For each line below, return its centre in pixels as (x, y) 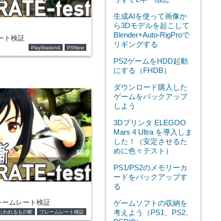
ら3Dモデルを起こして (151, 25)
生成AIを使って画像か (150, 16)
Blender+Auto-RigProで (151, 35)
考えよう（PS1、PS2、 (153, 212)
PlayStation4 (45, 48)
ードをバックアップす (150, 177)
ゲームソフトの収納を (150, 203)
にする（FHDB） (142, 70)
